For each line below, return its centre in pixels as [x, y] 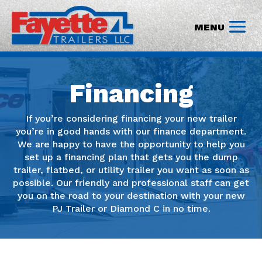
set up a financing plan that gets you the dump [131, 157]
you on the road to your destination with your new [131, 196]
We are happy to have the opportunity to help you [131, 144]
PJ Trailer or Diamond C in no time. [131, 209]
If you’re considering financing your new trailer [131, 119]
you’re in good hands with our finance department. [131, 132]
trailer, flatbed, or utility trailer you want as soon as [131, 170]
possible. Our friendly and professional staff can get [131, 183]
